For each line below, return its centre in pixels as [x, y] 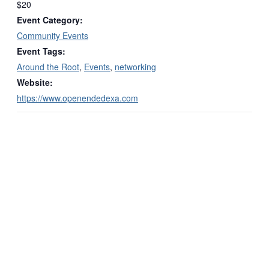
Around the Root [48, 66]
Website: [35, 82]
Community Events [53, 35]
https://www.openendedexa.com [77, 98]
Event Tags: [41, 51]
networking [135, 66]
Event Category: [50, 20]
